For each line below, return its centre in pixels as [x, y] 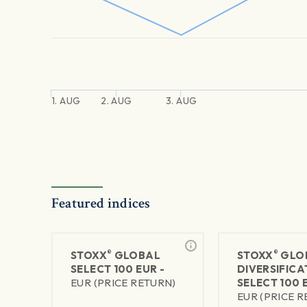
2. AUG [116, 101]
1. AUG [66, 101]
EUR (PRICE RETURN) [123, 283]
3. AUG [181, 101]
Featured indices [101, 204]
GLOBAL [136, 256]
